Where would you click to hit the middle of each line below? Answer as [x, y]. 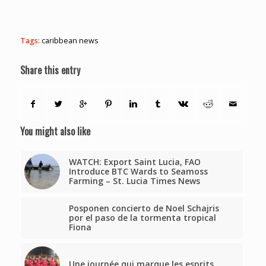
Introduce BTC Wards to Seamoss [138, 172]
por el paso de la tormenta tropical [142, 218]
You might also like [55, 132]
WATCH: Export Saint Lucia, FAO [134, 162]
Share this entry [50, 70]
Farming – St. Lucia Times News [134, 181]
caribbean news [70, 41]
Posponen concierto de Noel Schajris [144, 208]
